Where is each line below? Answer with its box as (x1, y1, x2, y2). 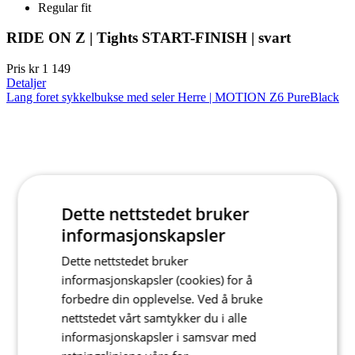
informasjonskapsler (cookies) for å (61, 272, 253, 288)
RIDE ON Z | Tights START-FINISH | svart (6, 29, 291, 47)
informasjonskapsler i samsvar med (61, 329, 257, 345)
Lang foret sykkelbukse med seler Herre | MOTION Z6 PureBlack (6, 90, 339, 105)
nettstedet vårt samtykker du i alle (61, 310, 247, 326)
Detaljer (6, 76, 46, 90)
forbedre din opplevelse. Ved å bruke (61, 291, 263, 307)
